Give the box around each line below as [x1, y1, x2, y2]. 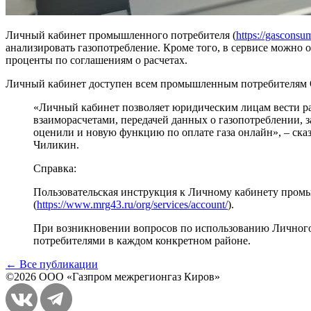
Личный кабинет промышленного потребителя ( [6, 29, 236, 42]
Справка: [33, 162, 76, 175]
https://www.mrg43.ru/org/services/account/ [37, 199, 228, 211]
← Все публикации [6, 258, 98, 271]
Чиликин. [33, 139, 79, 151]
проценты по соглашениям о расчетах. [6, 54, 187, 67]
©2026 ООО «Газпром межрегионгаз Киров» [6, 271, 220, 283]
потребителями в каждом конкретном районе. [33, 235, 251, 247]
